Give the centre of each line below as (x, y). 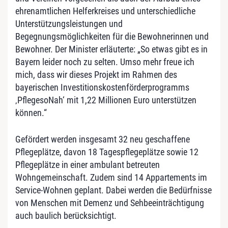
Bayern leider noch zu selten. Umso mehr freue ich (105, 62)
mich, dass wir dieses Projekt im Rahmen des (96, 74)
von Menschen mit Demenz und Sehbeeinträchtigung (110, 203)
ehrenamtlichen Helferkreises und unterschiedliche (105, 11)
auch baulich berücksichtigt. (66, 215)
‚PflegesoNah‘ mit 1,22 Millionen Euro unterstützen (106, 100)
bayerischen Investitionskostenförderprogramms (102, 87)
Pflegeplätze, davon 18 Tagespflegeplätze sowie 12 (107, 152)
